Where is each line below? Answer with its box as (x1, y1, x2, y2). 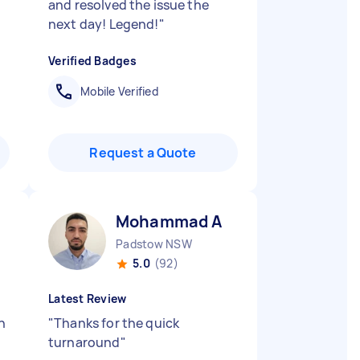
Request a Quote (89, 144, 197, 162)
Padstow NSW (116, 236, 192, 252)
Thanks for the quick (54, 314, 180, 332)
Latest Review (48, 291, 127, 306)
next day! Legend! (48, 15, 159, 33)
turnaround (48, 333, 121, 351)
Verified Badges (48, 53, 137, 68)
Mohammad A (116, 211, 223, 232)
